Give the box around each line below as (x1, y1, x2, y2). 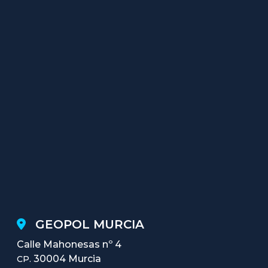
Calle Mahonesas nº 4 (17, 239, 121, 251)
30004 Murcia (31, 253, 101, 265)
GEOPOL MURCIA (35, 217, 144, 232)
